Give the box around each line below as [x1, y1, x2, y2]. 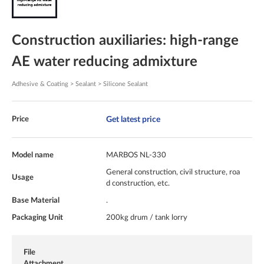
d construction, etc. [106, 180, 170, 187]
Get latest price [106, 115, 160, 124]
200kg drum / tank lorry [106, 214, 187, 222]
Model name [12, 151, 54, 159]
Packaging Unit [12, 214, 63, 222]
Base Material [12, 197, 60, 204]
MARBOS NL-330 [106, 151, 166, 159]
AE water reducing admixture [12, 55, 197, 70]
